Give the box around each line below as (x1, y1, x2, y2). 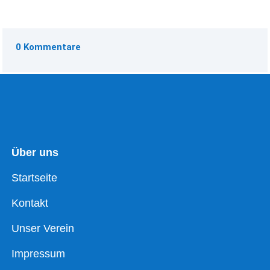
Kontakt (11, 197, 49, 210)
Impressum (11, 248, 66, 260)
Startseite (11, 172, 58, 184)
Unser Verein (11, 222, 75, 235)
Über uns (11, 146, 59, 159)
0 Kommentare (16, 41, 81, 52)
